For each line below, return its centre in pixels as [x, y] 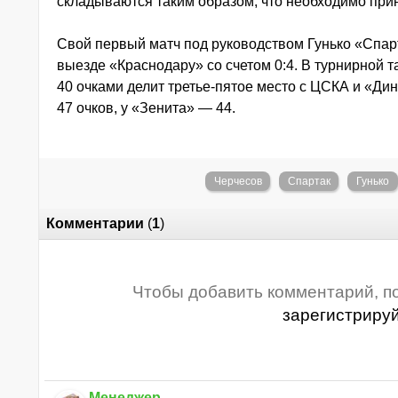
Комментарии [95, 223]
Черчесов [238, 181]
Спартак [309, 181]
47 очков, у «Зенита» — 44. [146, 108]
